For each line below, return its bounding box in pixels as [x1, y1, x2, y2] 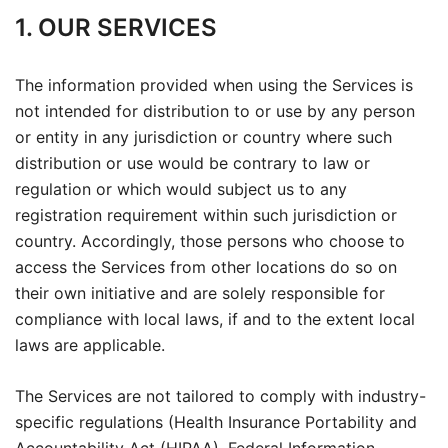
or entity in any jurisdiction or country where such [15, 127, 392, 147]
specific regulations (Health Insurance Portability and [15, 412, 417, 432]
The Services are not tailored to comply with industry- [15, 386, 426, 406]
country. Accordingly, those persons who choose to [15, 231, 405, 251]
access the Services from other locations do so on [15, 257, 397, 277]
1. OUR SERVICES [15, 13, 217, 42]
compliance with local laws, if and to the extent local [15, 309, 415, 329]
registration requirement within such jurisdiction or [15, 205, 397, 225]
